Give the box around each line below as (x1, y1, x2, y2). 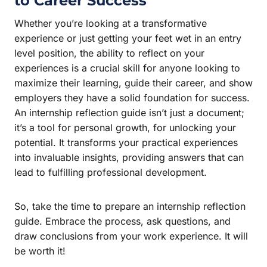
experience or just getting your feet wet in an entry (14, 32, 241, 44)
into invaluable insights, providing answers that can (14, 151, 244, 163)
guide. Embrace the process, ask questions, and (14, 215, 231, 227)
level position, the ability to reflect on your (14, 46, 204, 59)
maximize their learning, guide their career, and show (14, 76, 253, 89)
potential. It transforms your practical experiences (14, 136, 238, 148)
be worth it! (14, 244, 66, 257)
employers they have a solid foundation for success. (14, 91, 250, 104)
